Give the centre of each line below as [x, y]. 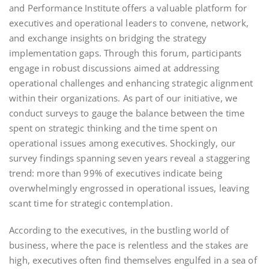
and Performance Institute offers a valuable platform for [128, 8]
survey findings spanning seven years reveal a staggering [130, 158]
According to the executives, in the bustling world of [119, 230]
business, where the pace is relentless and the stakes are [129, 245]
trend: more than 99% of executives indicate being [116, 173]
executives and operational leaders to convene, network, [129, 23]
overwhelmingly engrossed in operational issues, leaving [129, 188]
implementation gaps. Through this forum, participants [125, 53]
